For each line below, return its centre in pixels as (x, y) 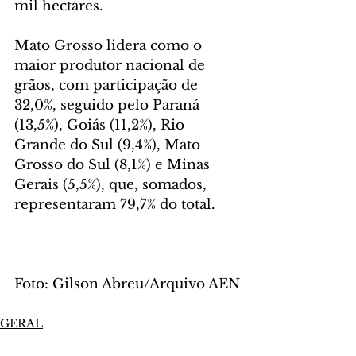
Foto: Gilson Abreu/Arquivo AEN (127, 284)
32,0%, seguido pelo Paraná (109, 106)
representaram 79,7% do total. (115, 205)
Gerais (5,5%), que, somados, (112, 185)
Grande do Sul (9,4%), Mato (109, 145)
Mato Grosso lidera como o (110, 46)
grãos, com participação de (108, 86)
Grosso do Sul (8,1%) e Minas (114, 165)
